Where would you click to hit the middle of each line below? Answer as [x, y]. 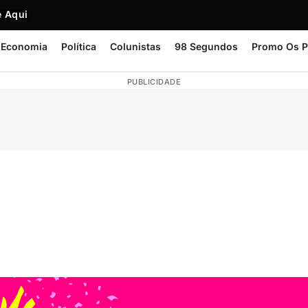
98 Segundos [206, 46]
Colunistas [135, 46]
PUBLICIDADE [154, 82]
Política [79, 46]
